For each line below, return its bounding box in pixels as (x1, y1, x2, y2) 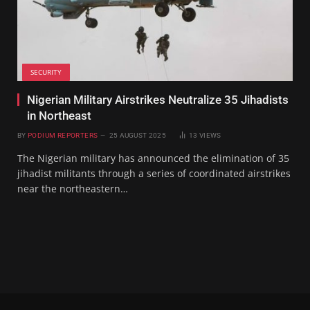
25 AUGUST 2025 (109, 131, 166, 139)
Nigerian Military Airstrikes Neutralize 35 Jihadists (27, 92, 289, 107)
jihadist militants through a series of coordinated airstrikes (17, 166, 291, 180)
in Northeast (27, 108, 91, 122)
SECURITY (30, 66, 62, 77)
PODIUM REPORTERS (27, 131, 98, 139)
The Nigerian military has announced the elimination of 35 (17, 151, 289, 165)
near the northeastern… (17, 181, 128, 195)
